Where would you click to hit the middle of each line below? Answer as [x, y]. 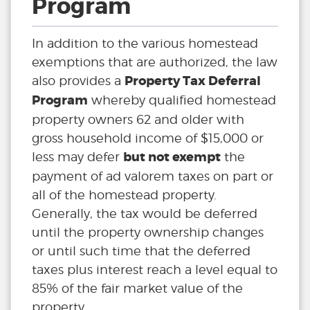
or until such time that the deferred [141, 251]
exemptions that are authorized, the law [155, 62]
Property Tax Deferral [193, 81]
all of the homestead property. [124, 195]
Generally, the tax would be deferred [145, 214]
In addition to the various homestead [145, 44]
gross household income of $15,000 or [148, 138]
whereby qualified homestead [182, 100]
